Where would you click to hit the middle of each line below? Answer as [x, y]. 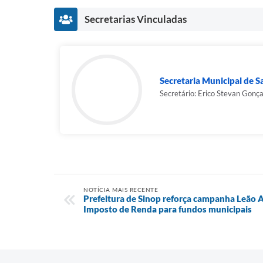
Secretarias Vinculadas [136, 19]
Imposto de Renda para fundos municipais [168, 209]
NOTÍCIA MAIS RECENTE [121, 189]
